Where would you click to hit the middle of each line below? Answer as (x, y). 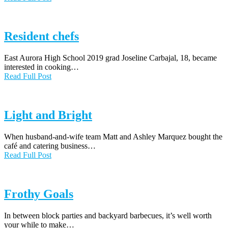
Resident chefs (41, 36)
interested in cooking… (41, 67)
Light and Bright (48, 115)
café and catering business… (50, 146)
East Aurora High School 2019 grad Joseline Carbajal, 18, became (110, 58)
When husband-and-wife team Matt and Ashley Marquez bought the (113, 137)
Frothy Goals (39, 194)
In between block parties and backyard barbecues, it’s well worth (108, 215)
